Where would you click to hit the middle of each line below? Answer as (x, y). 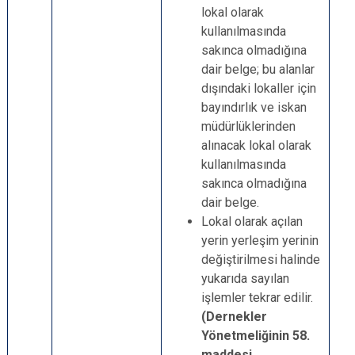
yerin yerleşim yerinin (260, 240)
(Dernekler (234, 317)
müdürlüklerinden (248, 126)
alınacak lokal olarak (256, 145)
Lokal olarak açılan (252, 221)
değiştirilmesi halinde (261, 260)
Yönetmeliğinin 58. (256, 336)
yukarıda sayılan (245, 279)
